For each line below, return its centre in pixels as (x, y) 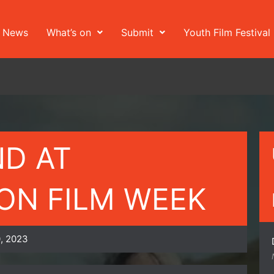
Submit (137, 32)
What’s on (68, 32)
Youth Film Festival (227, 32)
